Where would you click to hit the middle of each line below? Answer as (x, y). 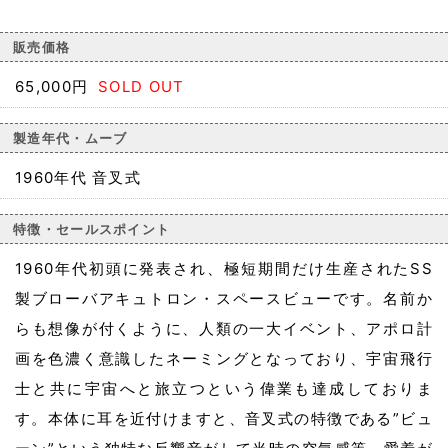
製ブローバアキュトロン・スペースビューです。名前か (224, 299)
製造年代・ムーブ (70, 138)
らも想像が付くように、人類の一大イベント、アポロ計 (224, 329)
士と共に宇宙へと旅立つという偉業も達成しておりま (224, 389)
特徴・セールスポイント (92, 229)
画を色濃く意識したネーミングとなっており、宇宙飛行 (224, 359)
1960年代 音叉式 (78, 178)
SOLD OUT (141, 87)
